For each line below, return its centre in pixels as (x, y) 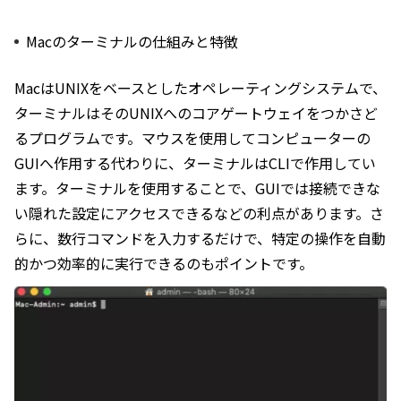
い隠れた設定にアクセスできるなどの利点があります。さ (199, 213)
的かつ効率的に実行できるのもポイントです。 (164, 263)
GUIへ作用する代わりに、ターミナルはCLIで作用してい (195, 163)
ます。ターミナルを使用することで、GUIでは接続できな (197, 188)
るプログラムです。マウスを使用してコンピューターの (192, 138)
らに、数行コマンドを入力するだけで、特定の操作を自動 (200, 238)
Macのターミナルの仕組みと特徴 (132, 41)
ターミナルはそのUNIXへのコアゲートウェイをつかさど (196, 113)
